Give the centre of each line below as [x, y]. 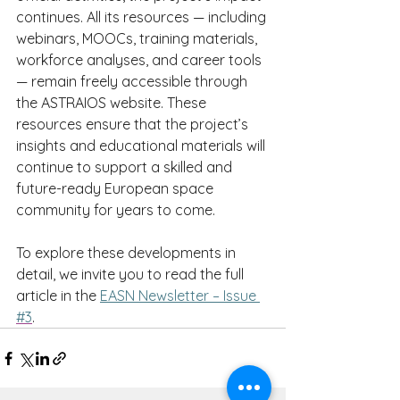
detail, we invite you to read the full [132, 274]
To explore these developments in [128, 253]
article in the [58, 296]
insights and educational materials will [142, 146]
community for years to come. [116, 210]
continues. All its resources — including [143, 17]
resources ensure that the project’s [134, 124]
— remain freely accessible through [133, 81]
